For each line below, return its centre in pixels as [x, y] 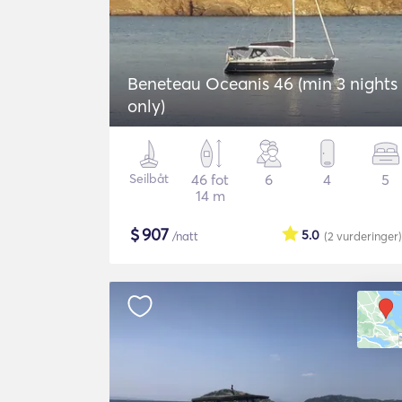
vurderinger [367, 236]
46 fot [210, 179]
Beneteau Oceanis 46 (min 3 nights [262, 83]
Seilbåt [149, 179]
